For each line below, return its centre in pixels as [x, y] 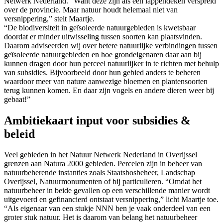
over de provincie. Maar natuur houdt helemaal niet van [91, 9]
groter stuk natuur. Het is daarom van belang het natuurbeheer [101, 218]
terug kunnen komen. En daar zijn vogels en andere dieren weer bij [109, 90]
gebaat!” [17, 99]
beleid [19, 134]
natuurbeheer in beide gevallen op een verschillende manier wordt [107, 191]
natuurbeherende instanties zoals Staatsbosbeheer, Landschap [100, 173]
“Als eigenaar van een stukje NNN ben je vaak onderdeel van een [107, 209]
